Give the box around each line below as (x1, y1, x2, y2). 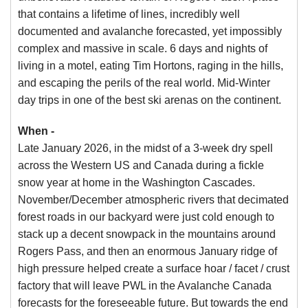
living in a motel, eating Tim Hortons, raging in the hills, (18, 60, 283, 71)
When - (18, 125, 54, 137)
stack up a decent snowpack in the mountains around (18, 228, 276, 240)
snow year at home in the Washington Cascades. (18, 177, 255, 188)
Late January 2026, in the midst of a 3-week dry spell (18, 142, 273, 154)
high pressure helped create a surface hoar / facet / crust (18, 263, 289, 274)
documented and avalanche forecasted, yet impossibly (18, 25, 282, 37)
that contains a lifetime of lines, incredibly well (18, 8, 240, 20)
